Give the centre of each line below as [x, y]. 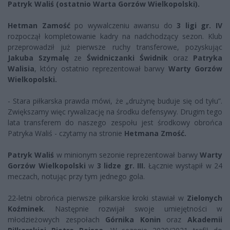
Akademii [205, 220]
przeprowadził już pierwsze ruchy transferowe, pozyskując [115, 47]
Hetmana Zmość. [156, 133]
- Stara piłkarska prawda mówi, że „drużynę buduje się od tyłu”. [115, 101]
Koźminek [26, 209]
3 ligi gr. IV [200, 26]
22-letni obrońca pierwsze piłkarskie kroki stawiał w [97, 198]
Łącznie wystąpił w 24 [184, 166]
